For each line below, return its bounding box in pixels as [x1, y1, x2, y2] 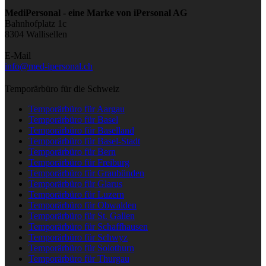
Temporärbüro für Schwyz [28, 232, 128, 242]
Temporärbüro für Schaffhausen [28, 221, 148, 232]
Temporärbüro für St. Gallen [28, 210, 135, 221]
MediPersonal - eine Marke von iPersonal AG [5, 7, 187, 18]
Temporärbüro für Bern [28, 146, 116, 157]
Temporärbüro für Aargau [28, 103, 125, 114]
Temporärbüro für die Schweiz [5, 83, 119, 94]
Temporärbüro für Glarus [28, 178, 122, 189]
